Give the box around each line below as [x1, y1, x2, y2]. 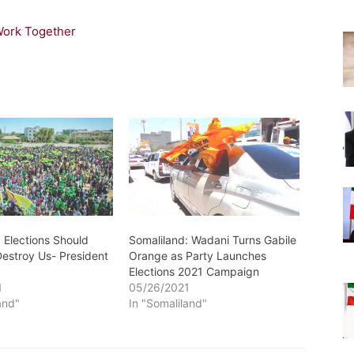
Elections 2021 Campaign [128, 264, 259, 278]
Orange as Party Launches [128, 248, 266, 262]
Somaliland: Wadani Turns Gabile [128, 232, 296, 247]
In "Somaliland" [128, 296, 207, 310]
